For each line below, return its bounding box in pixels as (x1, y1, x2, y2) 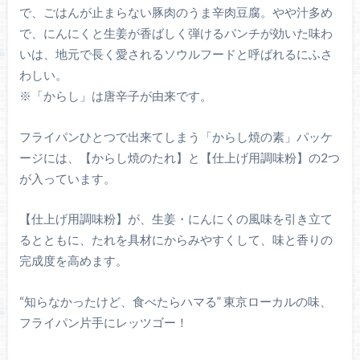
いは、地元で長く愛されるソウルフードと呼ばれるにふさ (18, 47, 333, 61)
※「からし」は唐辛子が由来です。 (18, 88, 212, 103)
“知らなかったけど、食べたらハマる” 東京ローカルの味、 (18, 293, 332, 309)
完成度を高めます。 (18, 253, 128, 268)
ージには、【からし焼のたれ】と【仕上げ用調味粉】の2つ (18, 149, 340, 165)
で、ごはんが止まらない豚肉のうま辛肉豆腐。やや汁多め (18, 5, 333, 19)
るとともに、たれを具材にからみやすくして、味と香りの (18, 232, 333, 247)
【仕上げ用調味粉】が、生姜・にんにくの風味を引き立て (18, 211, 333, 227)
